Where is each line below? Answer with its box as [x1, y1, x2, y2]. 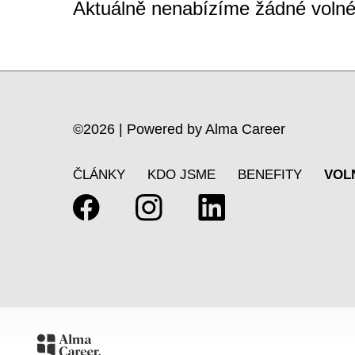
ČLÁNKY [73, 167, 125, 182]
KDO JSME [147, 167, 216, 182]
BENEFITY [238, 167, 302, 182]
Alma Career [205, 121, 285, 137]
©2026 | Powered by [73, 121, 205, 137]
